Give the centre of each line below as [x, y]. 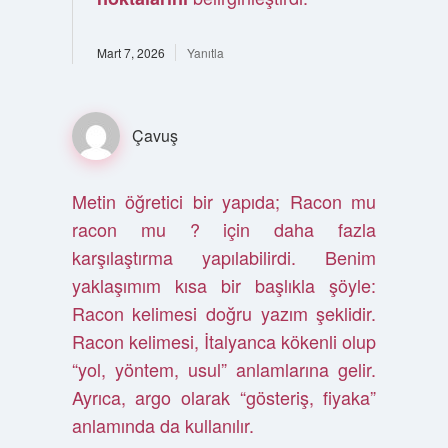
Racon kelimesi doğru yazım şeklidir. [224, 313]
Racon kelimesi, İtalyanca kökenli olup [224, 341]
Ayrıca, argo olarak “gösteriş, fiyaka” [224, 397]
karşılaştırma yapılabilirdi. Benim [224, 257]
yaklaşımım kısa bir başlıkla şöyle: [224, 285]
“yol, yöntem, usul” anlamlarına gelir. [224, 369]
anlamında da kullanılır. [162, 425]
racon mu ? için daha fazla [224, 229]
